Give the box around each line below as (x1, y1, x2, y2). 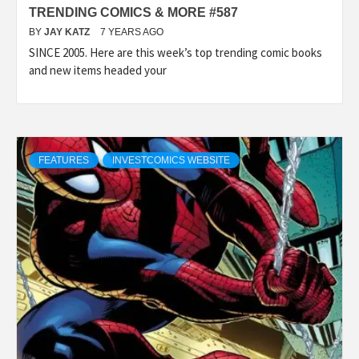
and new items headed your (29, 62, 167, 78)
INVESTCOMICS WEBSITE (112, 154, 230, 166)
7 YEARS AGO (100, 26, 163, 38)
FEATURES (38, 154, 89, 166)
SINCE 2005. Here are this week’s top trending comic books (29, 44, 322, 60)
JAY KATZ (44, 26, 92, 38)
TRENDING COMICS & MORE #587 (29, 5, 238, 19)
